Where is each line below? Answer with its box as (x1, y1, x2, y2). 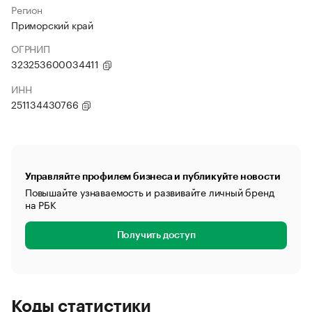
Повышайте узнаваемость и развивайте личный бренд (25, 184, 274, 199)
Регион (11, 1, 42, 17)
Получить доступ (116, 231, 196, 240)
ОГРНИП (11, 40, 50, 56)
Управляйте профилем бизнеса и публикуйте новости (25, 171, 281, 181)
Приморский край (11, 17, 93, 32)
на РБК (25, 196, 56, 212)
